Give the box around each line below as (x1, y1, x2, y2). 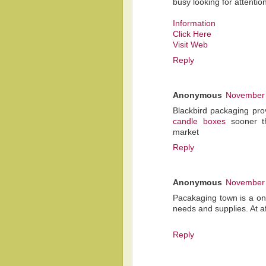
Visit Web (173, 40, 208, 50)
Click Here (173, 30, 211, 39)
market (173, 127, 199, 137)
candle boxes (173, 116, 226, 126)
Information (173, 19, 216, 28)
